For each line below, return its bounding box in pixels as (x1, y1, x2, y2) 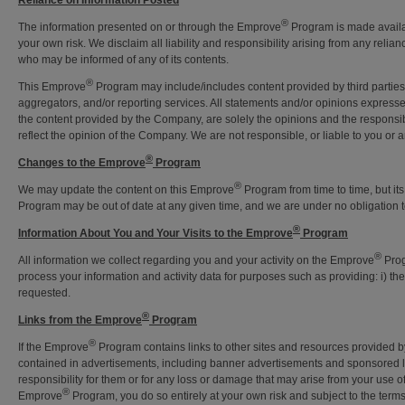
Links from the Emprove (18, 314, 142, 326)
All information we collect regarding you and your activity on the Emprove (18, 254, 374, 267)
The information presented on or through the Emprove (18, 21, 281, 33)
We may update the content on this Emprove (18, 184, 234, 196)
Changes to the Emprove (18, 156, 146, 169)
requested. (18, 287, 71, 299)
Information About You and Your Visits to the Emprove (18, 227, 293, 240)
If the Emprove (18, 341, 89, 353)
